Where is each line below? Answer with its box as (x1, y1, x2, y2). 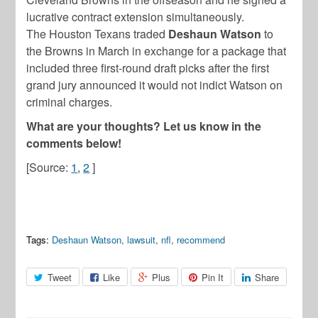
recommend (177, 233, 226, 247)
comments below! (26, 135, 122, 152)
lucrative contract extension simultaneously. (26, 9, 245, 26)
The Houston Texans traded (26, 26, 169, 43)
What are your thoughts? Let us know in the (26, 118, 262, 135)
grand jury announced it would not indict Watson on (26, 77, 283, 94)
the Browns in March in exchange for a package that (26, 43, 287, 60)
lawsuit (127, 233, 156, 247)
